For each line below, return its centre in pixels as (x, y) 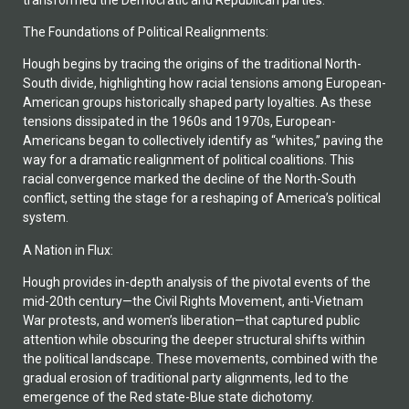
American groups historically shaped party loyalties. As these (197, 103)
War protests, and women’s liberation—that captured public (191, 321)
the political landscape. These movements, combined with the (200, 359)
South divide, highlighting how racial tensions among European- (204, 84)
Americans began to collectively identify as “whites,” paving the (203, 141)
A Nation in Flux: (68, 250)
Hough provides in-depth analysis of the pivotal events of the (197, 283)
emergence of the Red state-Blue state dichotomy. (168, 398)
